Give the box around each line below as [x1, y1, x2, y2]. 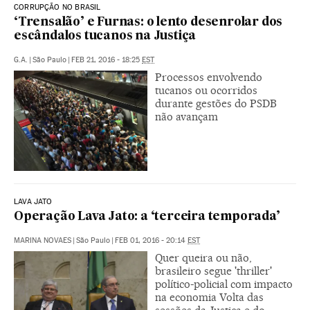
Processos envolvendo [155, 70, 262, 84]
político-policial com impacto [155, 277, 293, 291]
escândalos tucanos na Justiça [14, 30, 197, 42]
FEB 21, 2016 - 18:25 [71, 55, 142, 64]
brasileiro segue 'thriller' [155, 264, 272, 277]
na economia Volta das [155, 290, 264, 304]
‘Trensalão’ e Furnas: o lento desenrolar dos [14, 16, 283, 28]
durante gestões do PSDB [155, 96, 277, 110]
